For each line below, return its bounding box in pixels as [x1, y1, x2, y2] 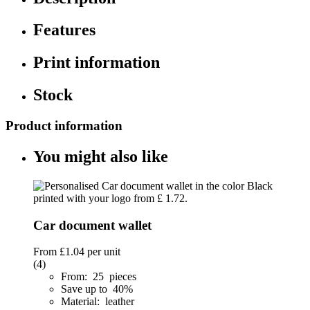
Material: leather [61, 295, 134, 308]
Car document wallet [33, 217, 152, 232]
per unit [84, 246, 120, 258]
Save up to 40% [61, 283, 136, 295]
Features [33, 21, 95, 39]
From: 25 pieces [61, 271, 136, 283]
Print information [33, 53, 160, 72]
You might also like [33, 147, 168, 166]
